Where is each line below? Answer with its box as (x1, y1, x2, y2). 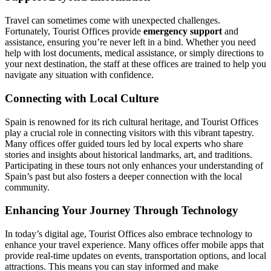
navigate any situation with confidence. (5, 70, 154, 80)
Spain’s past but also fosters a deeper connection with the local (5, 171, 242, 181)
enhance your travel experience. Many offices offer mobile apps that (5, 239, 264, 250)
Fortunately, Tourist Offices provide (5, 26, 143, 37)
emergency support (143, 26, 222, 37)
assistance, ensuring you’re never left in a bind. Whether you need (5, 37, 256, 48)
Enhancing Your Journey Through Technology (5, 204, 238, 217)
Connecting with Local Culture (5, 91, 158, 105)
